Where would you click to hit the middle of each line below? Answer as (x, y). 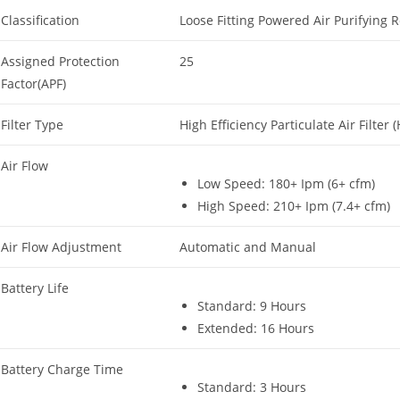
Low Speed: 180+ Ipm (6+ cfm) (286, 183)
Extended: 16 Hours (256, 328)
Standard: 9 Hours (252, 305)
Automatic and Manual (248, 246)
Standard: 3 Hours (252, 387)
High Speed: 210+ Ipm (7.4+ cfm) (294, 205)
